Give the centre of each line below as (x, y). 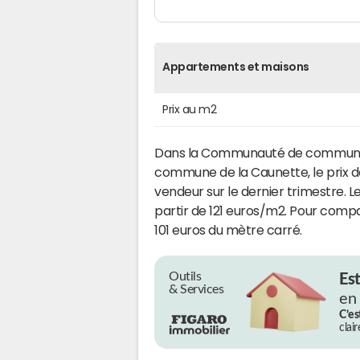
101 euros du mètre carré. (229, 229)
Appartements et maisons (236, 66)
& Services (196, 289)
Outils (185, 276)
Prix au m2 (190, 109)
